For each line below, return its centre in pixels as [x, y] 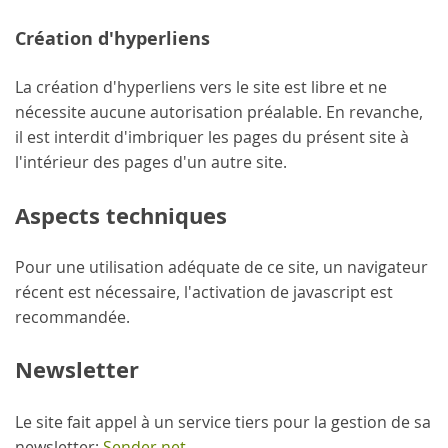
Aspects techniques [121, 215]
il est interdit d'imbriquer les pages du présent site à [212, 137]
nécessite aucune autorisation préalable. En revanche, [219, 112]
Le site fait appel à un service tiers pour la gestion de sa [223, 421]
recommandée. [72, 317]
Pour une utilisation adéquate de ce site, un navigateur [221, 267]
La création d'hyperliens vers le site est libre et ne [201, 87]
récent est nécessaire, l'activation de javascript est [204, 292]
